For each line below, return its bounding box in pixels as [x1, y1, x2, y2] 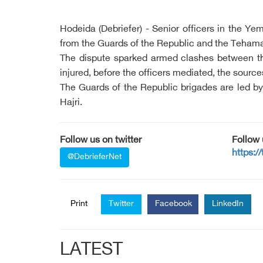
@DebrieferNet [68, 152, 122, 162]
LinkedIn [212, 199, 244, 209]
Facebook [155, 199, 192, 209]
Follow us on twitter [60, 135, 141, 146]
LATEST [60, 240, 123, 261]
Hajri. [60, 97, 82, 109]
